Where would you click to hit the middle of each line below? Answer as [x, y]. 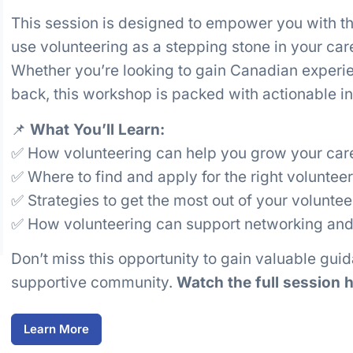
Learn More [56, 329]
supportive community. [94, 283]
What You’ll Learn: [97, 129]
